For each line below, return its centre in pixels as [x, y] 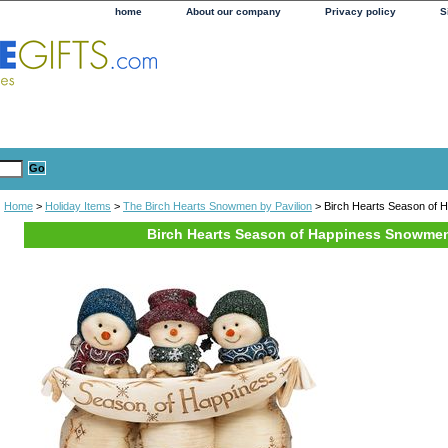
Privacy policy [360, 11]
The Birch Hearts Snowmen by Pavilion [217, 205]
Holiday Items [78, 205]
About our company [233, 11]
